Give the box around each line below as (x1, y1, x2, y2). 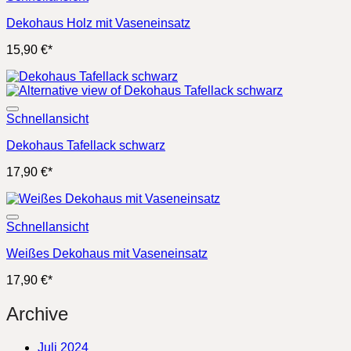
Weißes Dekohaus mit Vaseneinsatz (6, 246, 208, 260)
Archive (6, 302, 68, 324)
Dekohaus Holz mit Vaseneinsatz (6, 16, 190, 30)
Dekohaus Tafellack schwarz (6, 138, 165, 152)
